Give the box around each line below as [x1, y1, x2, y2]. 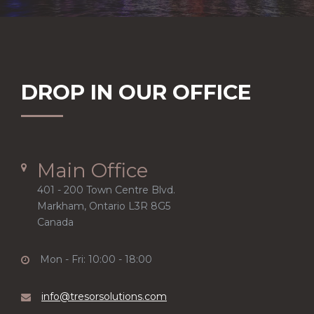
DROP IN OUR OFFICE [21, 79, 251, 105]
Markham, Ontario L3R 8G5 [37, 200, 170, 212]
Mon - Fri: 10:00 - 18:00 [40, 253, 152, 266]
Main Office [37, 158, 148, 182]
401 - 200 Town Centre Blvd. [37, 184, 175, 196]
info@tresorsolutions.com [41, 290, 167, 303]
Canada [37, 216, 74, 228]
